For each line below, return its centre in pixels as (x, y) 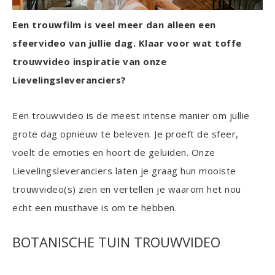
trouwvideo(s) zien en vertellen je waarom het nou (127, 189)
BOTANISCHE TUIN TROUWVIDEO (116, 242)
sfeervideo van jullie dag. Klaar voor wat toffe (127, 43)
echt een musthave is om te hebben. (95, 207)
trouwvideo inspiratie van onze (89, 61)
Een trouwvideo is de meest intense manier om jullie (131, 115)
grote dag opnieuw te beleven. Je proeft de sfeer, (126, 134)
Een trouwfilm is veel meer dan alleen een (114, 25)
